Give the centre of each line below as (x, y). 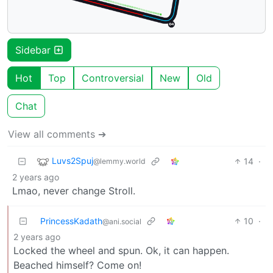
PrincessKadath (71, 221)
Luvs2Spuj (73, 160)
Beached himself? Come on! (77, 265)
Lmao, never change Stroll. (74, 190)
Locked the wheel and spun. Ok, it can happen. (121, 250)
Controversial (113, 78)
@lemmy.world (119, 161)
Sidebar (34, 50)
